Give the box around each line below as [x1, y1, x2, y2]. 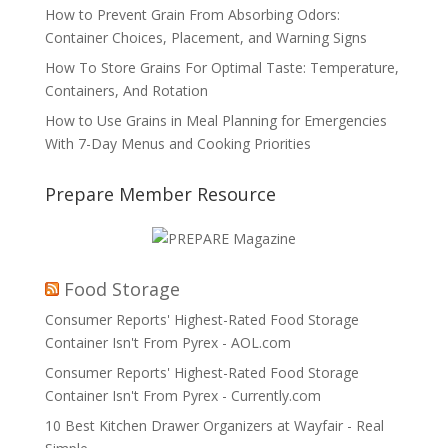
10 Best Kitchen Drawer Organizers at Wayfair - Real [44, 416, 384, 436]
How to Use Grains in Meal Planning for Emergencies [44, 111, 387, 131]
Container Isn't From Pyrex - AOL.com [44, 333, 291, 353]
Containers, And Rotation [44, 81, 208, 101]
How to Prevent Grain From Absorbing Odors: [44, 5, 340, 25]
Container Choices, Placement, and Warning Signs [44, 28, 367, 48]
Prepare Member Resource [44, 182, 276, 207]
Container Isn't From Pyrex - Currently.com [44, 386, 321, 406]
